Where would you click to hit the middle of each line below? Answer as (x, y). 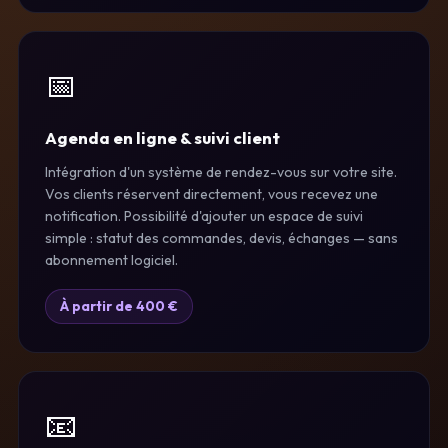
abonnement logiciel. (111, 259)
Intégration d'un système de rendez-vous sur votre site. (221, 171)
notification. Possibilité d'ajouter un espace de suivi (204, 215)
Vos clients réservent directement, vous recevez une (211, 193)
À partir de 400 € (119, 305)
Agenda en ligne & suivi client (162, 137)
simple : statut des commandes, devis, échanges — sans (221, 237)
